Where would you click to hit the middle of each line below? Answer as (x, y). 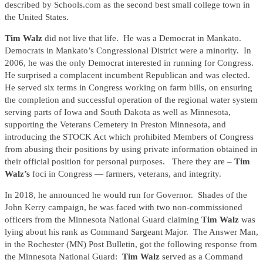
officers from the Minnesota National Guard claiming (103, 220)
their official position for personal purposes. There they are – (119, 162)
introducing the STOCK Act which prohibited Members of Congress (129, 137)
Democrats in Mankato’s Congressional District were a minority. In (128, 51)
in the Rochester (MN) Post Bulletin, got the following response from (131, 245)
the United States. (37, 17)
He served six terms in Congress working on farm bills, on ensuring (129, 88)
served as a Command (201, 257)
